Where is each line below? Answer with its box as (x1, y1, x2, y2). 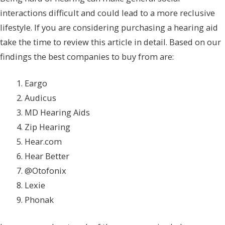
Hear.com (25, 136, 62, 148)
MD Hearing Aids (25, 106, 90, 119)
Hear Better (25, 150, 70, 162)
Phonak (25, 194, 54, 206)
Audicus (25, 92, 57, 104)
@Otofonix (25, 165, 67, 177)
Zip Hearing (25, 121, 71, 133)
